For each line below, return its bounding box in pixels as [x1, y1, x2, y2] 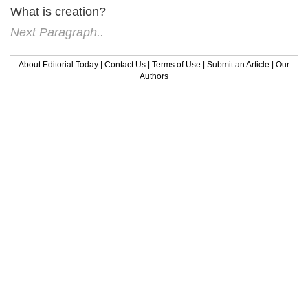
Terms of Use [152, 59, 201, 69]
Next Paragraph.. [10, 25, 104, 39]
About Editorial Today [19, 59, 98, 69]
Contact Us [104, 59, 146, 69]
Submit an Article [207, 59, 269, 69]
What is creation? [10, 4, 106, 19]
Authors [140, 71, 168, 81]
